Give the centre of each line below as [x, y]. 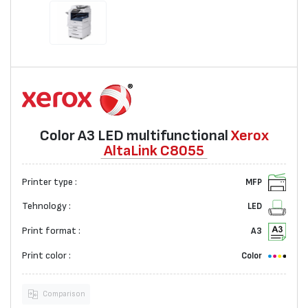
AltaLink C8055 [154, 151]
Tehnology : [46, 207]
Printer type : [49, 182]
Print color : [46, 256]
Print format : [51, 231]
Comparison [64, 294]
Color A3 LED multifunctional [135, 136]
